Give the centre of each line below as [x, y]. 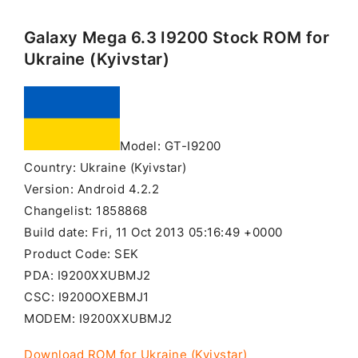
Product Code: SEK [82, 254]
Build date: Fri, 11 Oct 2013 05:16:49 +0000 [153, 232]
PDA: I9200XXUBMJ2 [88, 275]
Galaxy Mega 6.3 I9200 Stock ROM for [177, 37]
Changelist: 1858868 [86, 211]
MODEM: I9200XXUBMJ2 [98, 318]
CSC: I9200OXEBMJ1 [87, 297]
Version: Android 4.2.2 [91, 189]
